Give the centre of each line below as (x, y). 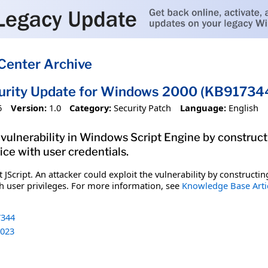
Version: (28, 107)
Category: (91, 107)
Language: (203, 107)
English (243, 107)
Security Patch (143, 107)
